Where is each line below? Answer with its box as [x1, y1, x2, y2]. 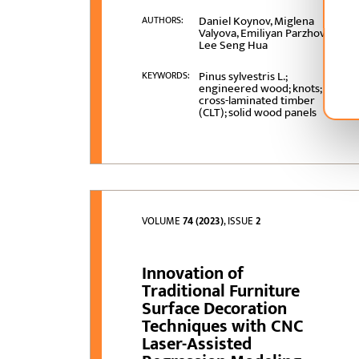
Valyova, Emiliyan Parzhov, [198, 23, 326, 44]
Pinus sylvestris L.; [198, 67, 287, 87]
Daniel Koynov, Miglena [198, 11, 314, 32]
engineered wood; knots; [198, 79, 321, 99]
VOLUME [142, 212, 184, 231]
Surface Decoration [142, 294, 288, 325]
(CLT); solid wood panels [198, 103, 317, 123]
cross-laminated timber [198, 91, 315, 111]
